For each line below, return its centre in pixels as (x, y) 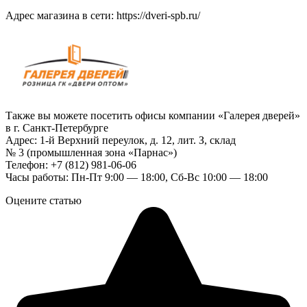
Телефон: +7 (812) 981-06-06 (71, 164)
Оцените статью (44, 200)
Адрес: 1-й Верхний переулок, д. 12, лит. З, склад (121, 140)
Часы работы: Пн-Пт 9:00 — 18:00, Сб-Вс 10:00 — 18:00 (137, 177)
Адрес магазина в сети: (61, 15)
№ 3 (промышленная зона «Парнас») (91, 152)
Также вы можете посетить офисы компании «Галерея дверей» (153, 115)
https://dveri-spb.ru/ (158, 15)
